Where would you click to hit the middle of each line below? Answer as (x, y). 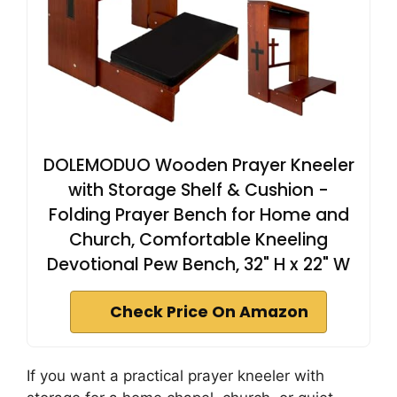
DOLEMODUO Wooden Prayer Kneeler (198, 166)
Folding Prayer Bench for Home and (198, 215)
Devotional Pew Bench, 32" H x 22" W (198, 265)
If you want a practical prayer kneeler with (175, 376)
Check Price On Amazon (209, 312)
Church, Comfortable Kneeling (198, 240)
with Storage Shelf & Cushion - (198, 191)
